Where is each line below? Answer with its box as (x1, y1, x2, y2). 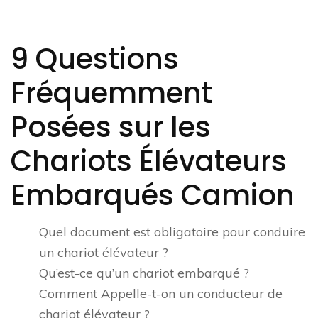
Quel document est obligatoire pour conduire (39, 224, 305, 240)
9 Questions (11, 39, 179, 79)
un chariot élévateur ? (39, 244, 168, 261)
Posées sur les (11, 107, 211, 147)
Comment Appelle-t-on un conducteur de (39, 285, 283, 302)
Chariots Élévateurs (11, 141, 287, 181)
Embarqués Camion (11, 175, 295, 215)
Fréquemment (11, 73, 212, 113)
